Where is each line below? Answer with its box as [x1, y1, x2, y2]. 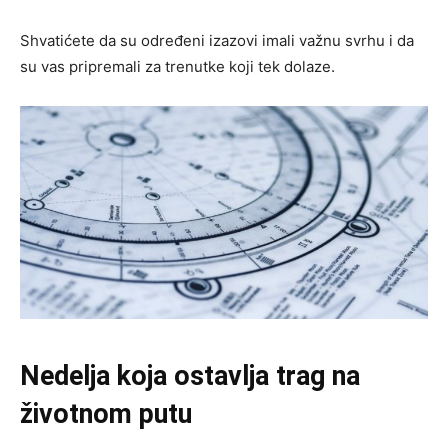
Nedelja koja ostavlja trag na [20, 360, 360, 393]
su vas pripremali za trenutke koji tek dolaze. [20, 56, 335, 76]
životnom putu [20, 398, 192, 431]
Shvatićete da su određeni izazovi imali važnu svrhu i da [20, 30, 414, 50]
